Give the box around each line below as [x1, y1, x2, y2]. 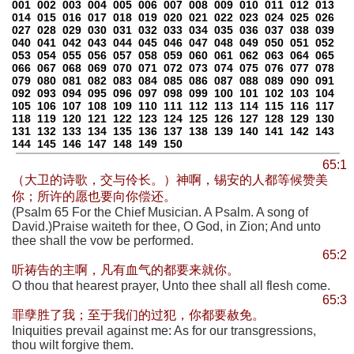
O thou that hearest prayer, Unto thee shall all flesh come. [12, 279, 330, 292]
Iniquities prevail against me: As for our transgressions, [12, 324, 316, 337]
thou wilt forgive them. [12, 338, 134, 352]
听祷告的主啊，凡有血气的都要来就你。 [12, 263, 239, 277]
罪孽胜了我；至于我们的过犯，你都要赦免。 [12, 308, 265, 322]
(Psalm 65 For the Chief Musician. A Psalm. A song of [12, 205, 308, 219]
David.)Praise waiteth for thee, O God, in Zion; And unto [12, 220, 321, 233]
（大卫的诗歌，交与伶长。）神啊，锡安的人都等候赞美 [12, 173, 328, 186]
